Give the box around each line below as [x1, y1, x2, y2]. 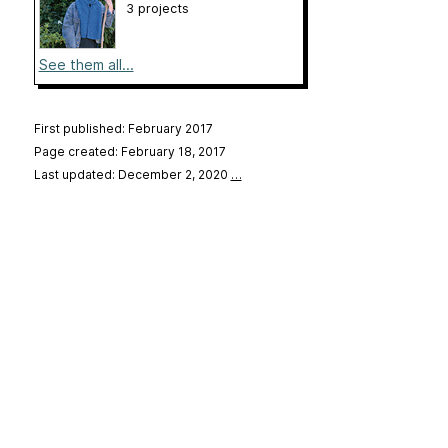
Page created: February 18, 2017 [33, 144, 226, 160]
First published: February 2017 [33, 121, 213, 137]
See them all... [38, 56, 134, 74]
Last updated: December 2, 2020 [33, 167, 231, 183]
